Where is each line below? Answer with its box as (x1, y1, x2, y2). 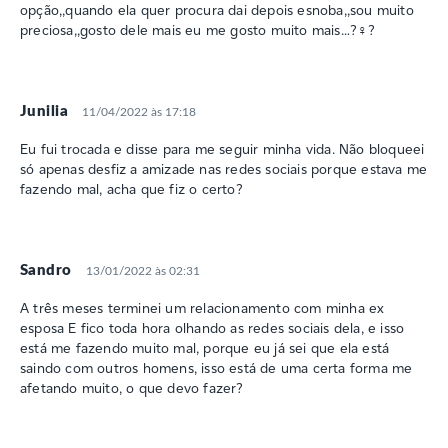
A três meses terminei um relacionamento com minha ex (20, 298, 385, 317)
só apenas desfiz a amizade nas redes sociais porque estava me (20, 159, 428, 178)
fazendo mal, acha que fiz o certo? (20, 179, 243, 198)
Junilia (20, 103, 68, 119)
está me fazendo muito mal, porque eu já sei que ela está (20, 338, 390, 357)
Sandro (20, 262, 72, 278)
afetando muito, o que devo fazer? (20, 378, 244, 397)
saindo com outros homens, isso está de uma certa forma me (20, 358, 413, 377)
